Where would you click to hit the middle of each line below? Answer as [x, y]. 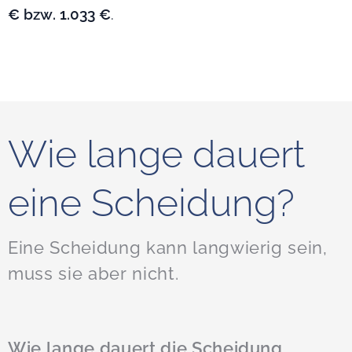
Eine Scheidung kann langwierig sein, [168, 248]
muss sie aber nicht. [93, 274]
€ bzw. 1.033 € [59, 15]
